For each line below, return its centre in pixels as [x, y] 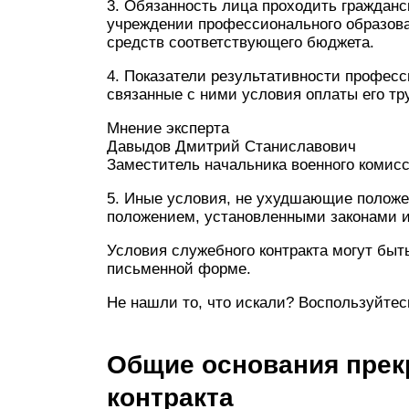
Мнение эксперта [168, 128]
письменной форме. [179, 269]
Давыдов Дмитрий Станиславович [231, 147]
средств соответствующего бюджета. [241, 42]
